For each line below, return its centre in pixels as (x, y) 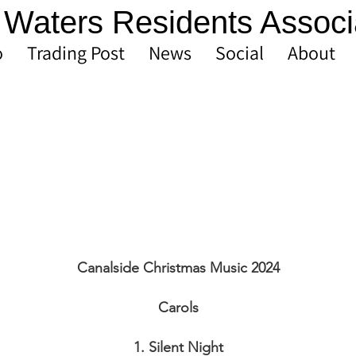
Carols (178, 308)
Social (240, 52)
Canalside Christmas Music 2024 (178, 268)
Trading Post (76, 52)
